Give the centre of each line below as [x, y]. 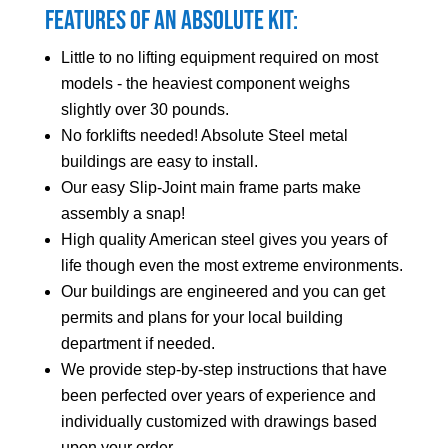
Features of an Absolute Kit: [171, 21]
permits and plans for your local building [201, 318]
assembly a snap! [122, 214]
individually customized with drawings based [218, 422]
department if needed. [137, 344]
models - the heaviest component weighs [205, 84]
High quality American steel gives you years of [223, 240]
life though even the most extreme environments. [231, 266]
